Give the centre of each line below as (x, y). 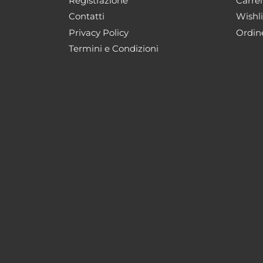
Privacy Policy (99, 32)
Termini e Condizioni (114, 49)
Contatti (87, 16)
